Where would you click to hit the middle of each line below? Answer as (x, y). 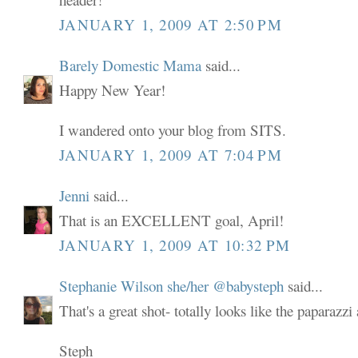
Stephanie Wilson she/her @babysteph (172, 285)
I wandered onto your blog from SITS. (173, 130)
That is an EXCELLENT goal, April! (172, 221)
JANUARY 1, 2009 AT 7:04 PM (171, 154)
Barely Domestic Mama (131, 65)
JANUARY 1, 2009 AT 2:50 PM (171, 24)
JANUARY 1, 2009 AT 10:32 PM (175, 245)
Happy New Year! (113, 90)
